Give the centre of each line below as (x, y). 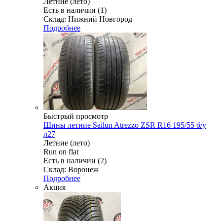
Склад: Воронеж (71, 169)
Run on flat (61, 151)
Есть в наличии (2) (75, 160)
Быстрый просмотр (76, 116)
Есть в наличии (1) (75, 10)
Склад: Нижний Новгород (88, 19)
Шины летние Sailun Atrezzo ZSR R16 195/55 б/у (125, 125)
